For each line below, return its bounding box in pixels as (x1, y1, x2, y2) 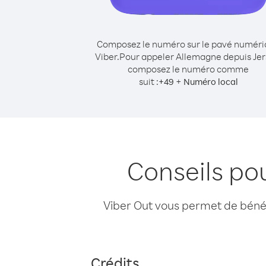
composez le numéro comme (128, 63, 249, 75)
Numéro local (183, 76, 238, 87)
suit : (138, 75, 159, 87)
